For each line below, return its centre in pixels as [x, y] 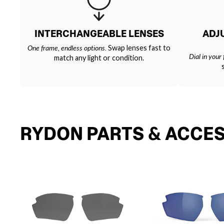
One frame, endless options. [67, 47]
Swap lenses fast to [138, 47]
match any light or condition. [99, 57]
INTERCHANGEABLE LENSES [99, 33]
